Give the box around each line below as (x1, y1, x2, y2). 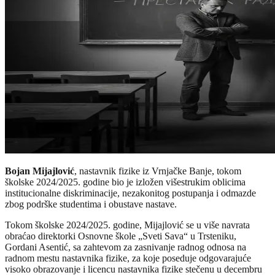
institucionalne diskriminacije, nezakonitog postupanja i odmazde (5, 187, 256, 198)
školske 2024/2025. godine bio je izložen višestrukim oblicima (5, 176, 246, 187)
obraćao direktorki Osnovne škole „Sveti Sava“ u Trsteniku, (5, 230, 236, 241)
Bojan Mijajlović (5, 165, 74, 176)
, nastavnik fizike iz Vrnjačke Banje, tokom (74, 165, 241, 176)
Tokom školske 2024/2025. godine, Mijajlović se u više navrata (5, 219, 250, 230)
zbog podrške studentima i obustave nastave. (5, 198, 177, 209)
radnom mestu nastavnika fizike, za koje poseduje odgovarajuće (5, 252, 251, 263)
